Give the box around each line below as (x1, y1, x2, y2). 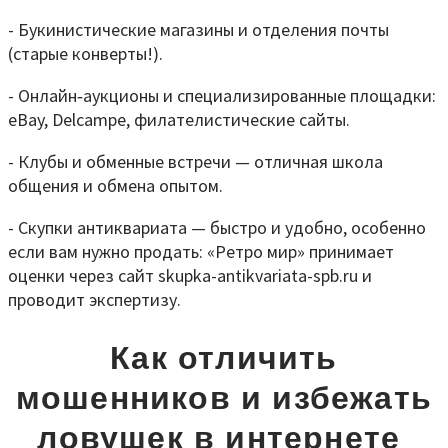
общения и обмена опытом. (8, 173, 223, 197)
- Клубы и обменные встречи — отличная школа (8, 149, 383, 173)
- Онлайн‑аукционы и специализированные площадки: (8, 83, 436, 107)
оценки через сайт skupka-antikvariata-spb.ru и (8, 263, 372, 287)
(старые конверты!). (8, 41, 163, 65)
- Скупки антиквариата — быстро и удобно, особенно (8, 215, 426, 239)
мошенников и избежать (15, 380, 433, 417)
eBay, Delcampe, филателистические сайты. (8, 107, 350, 131)
